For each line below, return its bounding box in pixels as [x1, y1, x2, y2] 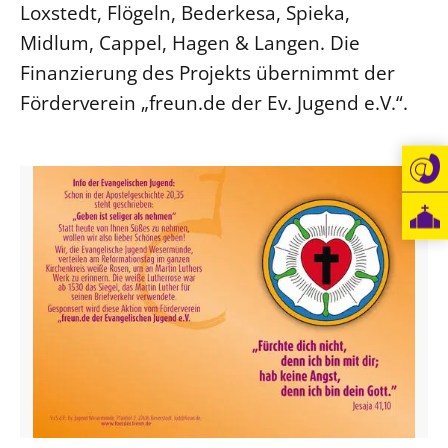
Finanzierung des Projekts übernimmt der [20, 59, 395, 86]
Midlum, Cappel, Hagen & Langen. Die [20, 29, 360, 56]
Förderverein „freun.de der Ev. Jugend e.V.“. [20, 89, 408, 116]
